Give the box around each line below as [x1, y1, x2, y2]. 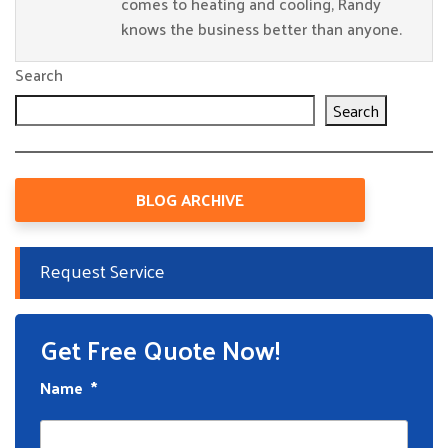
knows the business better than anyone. [121, 14, 402, 43]
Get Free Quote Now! [40, 326, 280, 373]
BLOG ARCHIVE [136, 185, 244, 214]
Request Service [40, 254, 165, 287]
